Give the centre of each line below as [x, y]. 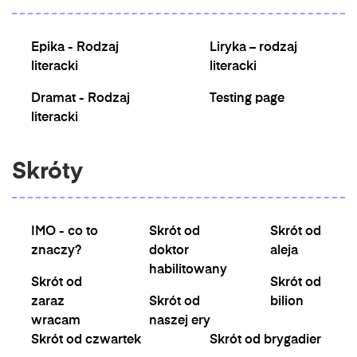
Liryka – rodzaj [253, 48]
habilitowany [188, 270]
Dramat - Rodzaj [80, 99]
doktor [169, 251]
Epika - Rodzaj [75, 48]
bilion [287, 302]
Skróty [47, 173]
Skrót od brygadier [265, 340]
